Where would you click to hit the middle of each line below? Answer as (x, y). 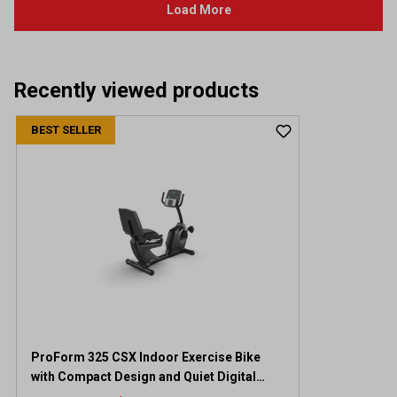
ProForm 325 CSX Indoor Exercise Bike (146, 357)
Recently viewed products (136, 90)
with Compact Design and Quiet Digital (144, 376)
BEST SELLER (66, 129)
